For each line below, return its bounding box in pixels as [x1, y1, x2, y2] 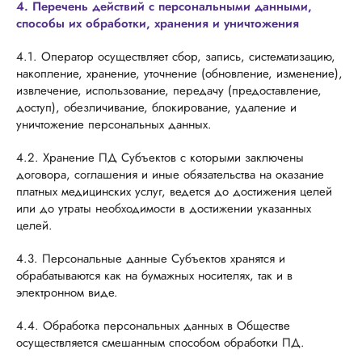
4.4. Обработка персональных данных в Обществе [16, 317, 290, 335]
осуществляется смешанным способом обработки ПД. [16, 334, 305, 351]
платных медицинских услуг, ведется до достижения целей [16, 183, 332, 200]
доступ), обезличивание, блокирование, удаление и [16, 99, 297, 116]
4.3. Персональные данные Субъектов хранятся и [16, 250, 285, 267]
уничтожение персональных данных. [16, 116, 212, 133]
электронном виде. [16, 284, 118, 301]
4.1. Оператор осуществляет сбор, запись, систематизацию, [16, 48, 335, 65]
